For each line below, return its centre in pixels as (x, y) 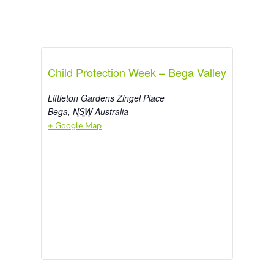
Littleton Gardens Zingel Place (106, 98)
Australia (112, 111)
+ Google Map (75, 126)
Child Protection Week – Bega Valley (137, 72)
